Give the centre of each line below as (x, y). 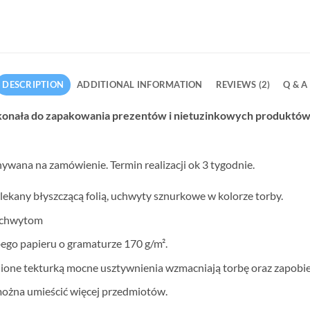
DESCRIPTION (33, 85)
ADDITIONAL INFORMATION (140, 85)
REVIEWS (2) (243, 85)
